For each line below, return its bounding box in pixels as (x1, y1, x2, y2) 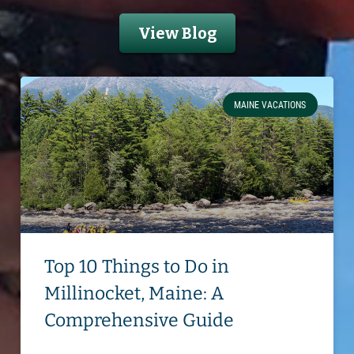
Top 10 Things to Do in (44, 255, 230, 278)
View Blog (137, 24, 217, 43)
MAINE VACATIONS (234, 99, 307, 111)
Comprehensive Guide (44, 309, 235, 332)
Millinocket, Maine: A (44, 282, 224, 305)
